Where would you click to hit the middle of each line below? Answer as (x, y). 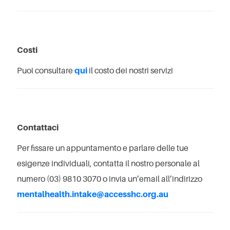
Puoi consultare (46, 71)
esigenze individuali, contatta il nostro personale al (108, 164)
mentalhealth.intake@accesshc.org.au (93, 194)
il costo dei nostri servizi (130, 71)
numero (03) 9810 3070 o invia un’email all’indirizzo (110, 179)
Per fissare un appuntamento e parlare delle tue (103, 148)
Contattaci (38, 128)
